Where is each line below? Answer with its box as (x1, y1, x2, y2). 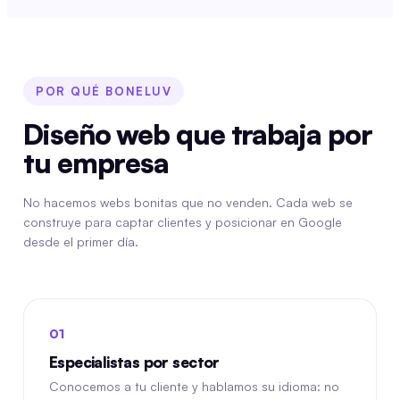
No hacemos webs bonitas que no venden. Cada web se (23, 195, 353, 210)
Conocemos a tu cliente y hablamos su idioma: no (49, 379, 339, 394)
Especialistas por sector (49, 353, 220, 371)
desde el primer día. (23, 234, 138, 249)
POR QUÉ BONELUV (36, 84, 172, 98)
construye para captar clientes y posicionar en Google (23, 214, 342, 229)
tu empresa (23, 145, 170, 180)
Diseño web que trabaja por (23, 116, 372, 152)
